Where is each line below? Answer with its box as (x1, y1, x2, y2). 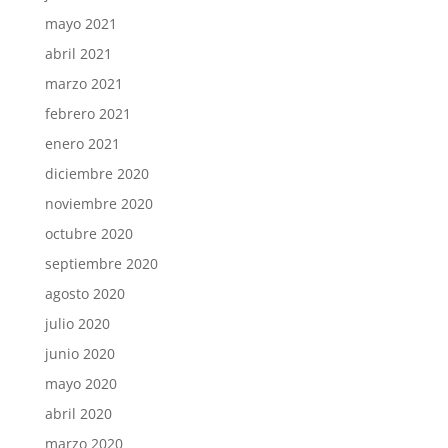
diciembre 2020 (44, 163, 149, 183)
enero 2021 (44, 133, 120, 153)
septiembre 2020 (44, 253, 158, 273)
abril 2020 (44, 403, 112, 423)
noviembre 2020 (44, 193, 153, 213)
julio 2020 (44, 313, 110, 333)
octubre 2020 (44, 223, 133, 243)
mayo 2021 (44, 13, 117, 33)
